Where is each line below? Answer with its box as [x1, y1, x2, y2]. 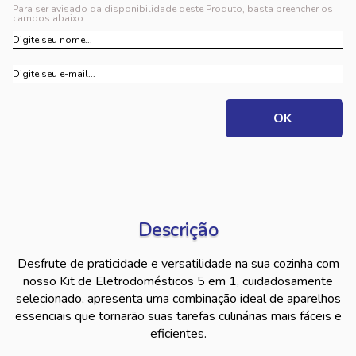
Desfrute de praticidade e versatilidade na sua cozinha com [17, 255, 339, 273]
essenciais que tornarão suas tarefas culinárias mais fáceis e [14, 308, 342, 325]
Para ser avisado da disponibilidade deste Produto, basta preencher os [13, 2, 333, 15]
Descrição [137, 217, 219, 242]
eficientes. [149, 325, 207, 342]
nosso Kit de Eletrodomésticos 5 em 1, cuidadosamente [23, 273, 333, 290]
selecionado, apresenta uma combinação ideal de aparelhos [15, 290, 341, 308]
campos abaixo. [13, 12, 86, 25]
